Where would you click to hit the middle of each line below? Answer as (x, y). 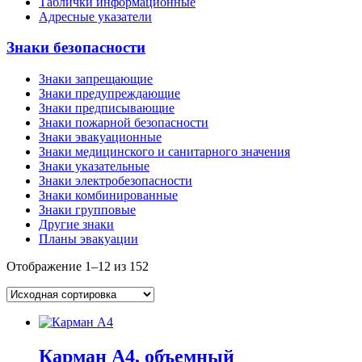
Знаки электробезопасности (116, 181)
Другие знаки (76, 225)
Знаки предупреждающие (109, 94)
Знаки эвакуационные (100, 137)
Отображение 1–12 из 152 (78, 267)
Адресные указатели (95, 16)
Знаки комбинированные (108, 196)
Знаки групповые (87, 210)
